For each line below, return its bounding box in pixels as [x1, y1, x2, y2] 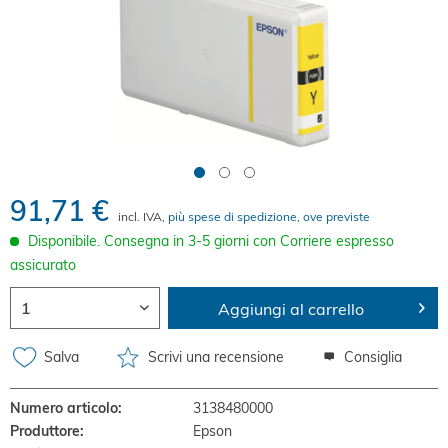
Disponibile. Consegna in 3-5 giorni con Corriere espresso [28, 232, 394, 250]
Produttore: [10, 422, 84, 440]
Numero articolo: [10, 399, 122, 417]
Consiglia [340, 347, 402, 366]
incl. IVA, [118, 209, 168, 224]
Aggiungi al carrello [218, 299, 365, 319]
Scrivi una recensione [144, 347, 284, 366]
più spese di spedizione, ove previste [168, 209, 370, 224]
